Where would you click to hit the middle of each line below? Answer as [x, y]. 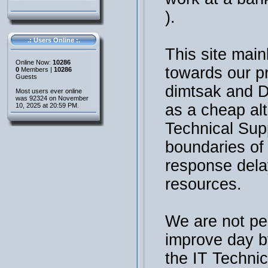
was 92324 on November [52, 98]
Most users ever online [49, 91]
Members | [36, 69]
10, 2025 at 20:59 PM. [47, 105]
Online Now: [34, 62]
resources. [203, 184]
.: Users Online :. [54, 40]
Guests [26, 77]
